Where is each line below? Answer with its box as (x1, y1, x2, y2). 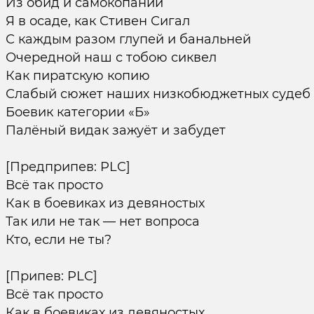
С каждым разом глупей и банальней (5, 32, 251, 47)
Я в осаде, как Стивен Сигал (5, 13, 190, 29)
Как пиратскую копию (5, 68, 150, 83)
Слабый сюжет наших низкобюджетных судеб (5, 86, 310, 102)
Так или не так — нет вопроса (5, 214, 200, 229)
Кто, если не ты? (5, 232, 111, 247)
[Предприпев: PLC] (5, 159, 130, 175)
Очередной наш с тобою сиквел (5, 50, 217, 65)
